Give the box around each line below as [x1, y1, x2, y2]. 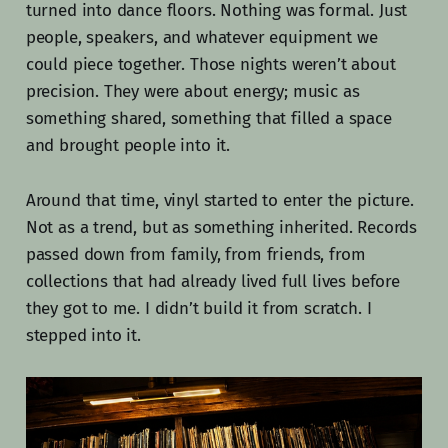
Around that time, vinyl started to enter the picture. [25, 189, 414, 211]
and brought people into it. [25, 134, 231, 156]
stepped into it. [25, 324, 141, 346]
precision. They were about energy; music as [25, 80, 360, 102]
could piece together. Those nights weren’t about [25, 53, 396, 75]
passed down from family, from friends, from [25, 243, 366, 265]
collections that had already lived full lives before [25, 270, 400, 292]
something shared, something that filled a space [25, 107, 392, 129]
